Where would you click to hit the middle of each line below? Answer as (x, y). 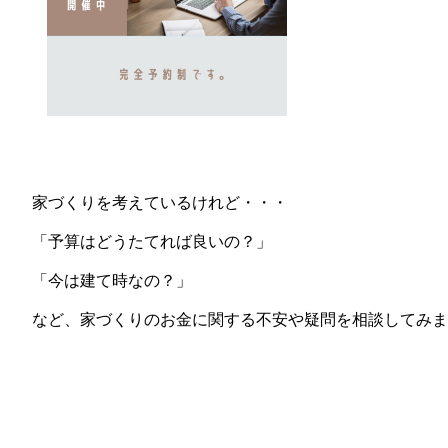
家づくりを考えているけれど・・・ (160, 202)
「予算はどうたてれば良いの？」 (152, 241)
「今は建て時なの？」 (112, 280)
